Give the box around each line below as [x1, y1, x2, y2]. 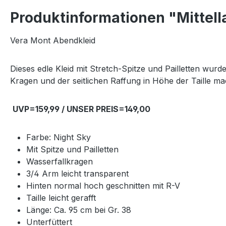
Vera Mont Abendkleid [10, 35, 98, 45]
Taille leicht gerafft [26, 193, 96, 203]
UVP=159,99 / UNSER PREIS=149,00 [13, 104, 150, 114]
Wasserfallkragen [26, 156, 93, 166]
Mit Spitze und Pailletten [26, 144, 119, 154]
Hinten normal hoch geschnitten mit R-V [26, 181, 180, 191]
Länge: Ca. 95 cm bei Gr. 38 [26, 205, 131, 215]
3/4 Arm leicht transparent [26, 168, 129, 179]
